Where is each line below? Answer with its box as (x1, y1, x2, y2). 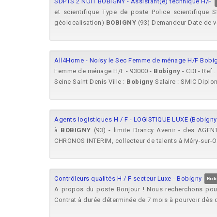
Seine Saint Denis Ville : (54, 78, 126, 85)
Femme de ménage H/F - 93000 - (54, 67, 154, 75)
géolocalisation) (54, 19, 106, 26)
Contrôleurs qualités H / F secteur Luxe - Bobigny (54, 175, 202, 182)
